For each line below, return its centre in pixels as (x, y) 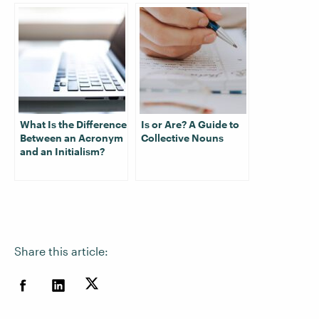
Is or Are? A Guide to (190, 124)
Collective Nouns (182, 138)
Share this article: (61, 251)
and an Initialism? (62, 151)
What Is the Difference (73, 124)
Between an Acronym (72, 138)
